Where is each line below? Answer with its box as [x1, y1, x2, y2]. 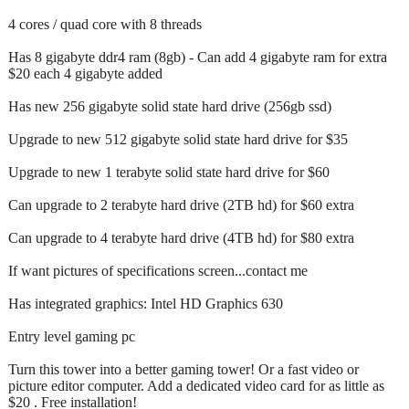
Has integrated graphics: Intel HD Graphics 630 [8, 295, 283, 311]
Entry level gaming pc [8, 328, 135, 344]
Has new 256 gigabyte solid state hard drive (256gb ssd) [8, 98, 331, 114]
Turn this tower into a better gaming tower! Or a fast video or [8, 361, 359, 377]
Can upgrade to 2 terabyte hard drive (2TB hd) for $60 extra [8, 196, 354, 213]
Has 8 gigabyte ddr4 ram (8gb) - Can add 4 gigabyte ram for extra [8, 48, 387, 65]
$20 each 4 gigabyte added [8, 65, 163, 81]
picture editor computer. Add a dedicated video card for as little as [8, 377, 384, 393]
